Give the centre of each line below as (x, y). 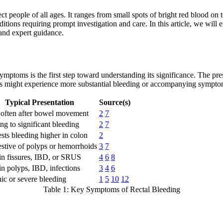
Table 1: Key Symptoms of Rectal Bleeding (111, 190)
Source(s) (115, 103)
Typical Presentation (39, 103)
